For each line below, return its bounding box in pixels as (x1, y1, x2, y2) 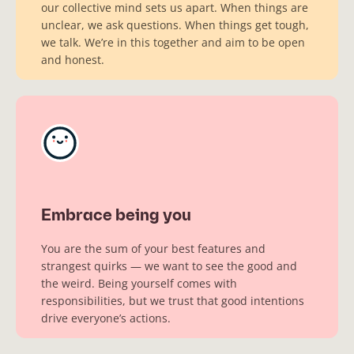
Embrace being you (41, 208, 191, 224)
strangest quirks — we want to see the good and (41, 258, 297, 273)
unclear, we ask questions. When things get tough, (41, 17, 309, 32)
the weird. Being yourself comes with (41, 275, 237, 291)
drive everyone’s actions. (41, 310, 171, 326)
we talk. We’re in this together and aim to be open (41, 34, 305, 50)
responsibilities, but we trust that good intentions (41, 292, 304, 308)
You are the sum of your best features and (41, 240, 265, 256)
